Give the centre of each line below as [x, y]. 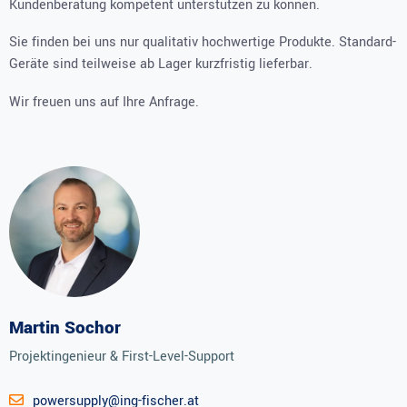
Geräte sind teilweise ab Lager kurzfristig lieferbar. [161, 65]
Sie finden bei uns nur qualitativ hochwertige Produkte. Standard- [203, 43]
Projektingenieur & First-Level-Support [122, 356]
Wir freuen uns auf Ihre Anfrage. [104, 103]
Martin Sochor [65, 328]
